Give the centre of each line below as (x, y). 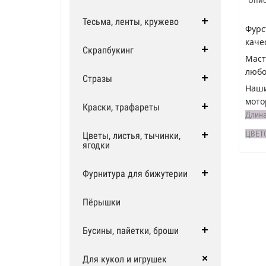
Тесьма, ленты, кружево (131, 22)
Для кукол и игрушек (125, 259)
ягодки (96, 145)
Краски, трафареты (121, 107)
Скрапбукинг (108, 50)
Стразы (97, 79)
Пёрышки (102, 202)
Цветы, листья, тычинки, (132, 136)
